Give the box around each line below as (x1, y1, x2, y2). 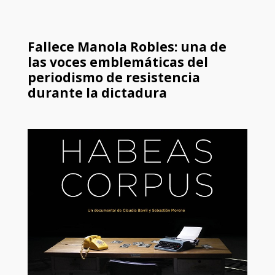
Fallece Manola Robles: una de (27, 38, 227, 56)
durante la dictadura (27, 84, 167, 102)
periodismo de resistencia (27, 69, 200, 87)
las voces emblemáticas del (27, 53, 208, 71)
